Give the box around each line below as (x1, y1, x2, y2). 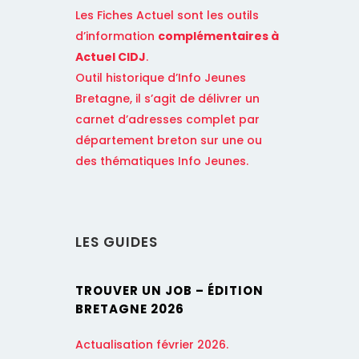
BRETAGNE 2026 (75, 301, 184, 318)
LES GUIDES (75, 232, 158, 252)
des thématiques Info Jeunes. (75, 153, 252, 170)
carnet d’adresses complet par (75, 111, 260, 128)
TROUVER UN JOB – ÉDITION (75, 282, 264, 300)
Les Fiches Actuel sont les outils (75, 7, 259, 24)
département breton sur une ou (75, 132, 262, 149)
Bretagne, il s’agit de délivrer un (75, 91, 260, 107)
